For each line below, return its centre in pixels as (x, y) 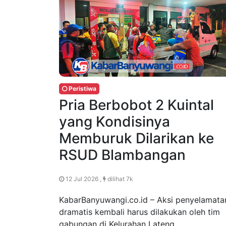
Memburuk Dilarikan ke (136, 138)
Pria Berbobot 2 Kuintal (136, 105)
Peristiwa (82, 89)
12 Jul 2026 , (83, 179)
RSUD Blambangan (122, 155)
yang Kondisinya (115, 122)
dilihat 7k (120, 179)
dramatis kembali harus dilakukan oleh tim (139, 212)
